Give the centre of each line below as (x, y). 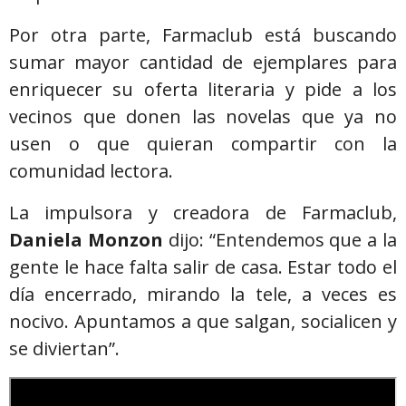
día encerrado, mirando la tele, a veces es (203, 294)
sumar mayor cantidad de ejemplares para (203, 62)
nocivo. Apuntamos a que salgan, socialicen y (203, 321)
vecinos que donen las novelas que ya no (203, 116)
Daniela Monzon (86, 239)
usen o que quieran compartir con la (203, 143)
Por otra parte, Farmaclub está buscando (203, 34)
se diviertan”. (64, 348)
